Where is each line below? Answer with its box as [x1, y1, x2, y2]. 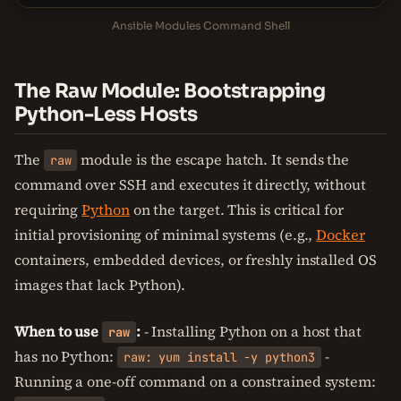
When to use [14, 321, 103, 341]
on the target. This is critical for [129, 200, 344, 219]
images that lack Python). [14, 275, 185, 294]
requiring [14, 200, 82, 219]
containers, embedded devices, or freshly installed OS [14, 250, 377, 269]
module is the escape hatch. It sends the [77, 149, 350, 169]
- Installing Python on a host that [140, 321, 362, 341]
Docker [316, 225, 365, 244]
